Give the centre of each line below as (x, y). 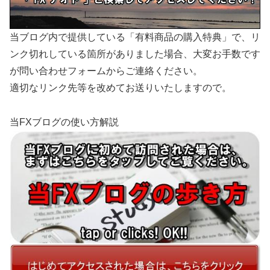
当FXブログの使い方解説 (64, 122)
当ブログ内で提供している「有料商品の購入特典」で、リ (135, 37)
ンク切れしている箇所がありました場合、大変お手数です (135, 54)
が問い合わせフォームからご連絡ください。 (106, 71)
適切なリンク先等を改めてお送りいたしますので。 (121, 87)
